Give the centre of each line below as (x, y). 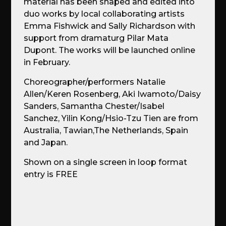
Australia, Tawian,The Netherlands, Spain (106, 131)
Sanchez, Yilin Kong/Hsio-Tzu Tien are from (111, 119)
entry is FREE (51, 175)
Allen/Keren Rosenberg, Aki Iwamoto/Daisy (112, 94)
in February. (47, 63)
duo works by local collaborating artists (104, 14)
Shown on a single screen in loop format (106, 162)
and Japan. (46, 143)
